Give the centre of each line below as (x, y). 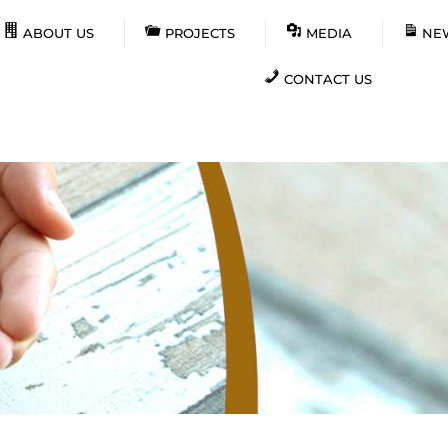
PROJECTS (199, 33)
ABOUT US (58, 33)
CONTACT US (327, 79)
